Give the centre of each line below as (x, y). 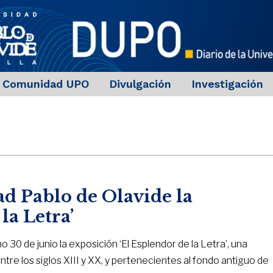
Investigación (227, 84)
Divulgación (140, 84)
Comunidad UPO (45, 84)
